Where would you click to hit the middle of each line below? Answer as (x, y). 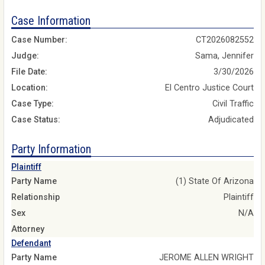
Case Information (51, 21)
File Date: (29, 72)
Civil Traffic (233, 104)
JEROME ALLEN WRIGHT (206, 257)
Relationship (35, 197)
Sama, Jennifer (224, 56)
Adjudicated (231, 120)
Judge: (25, 56)
